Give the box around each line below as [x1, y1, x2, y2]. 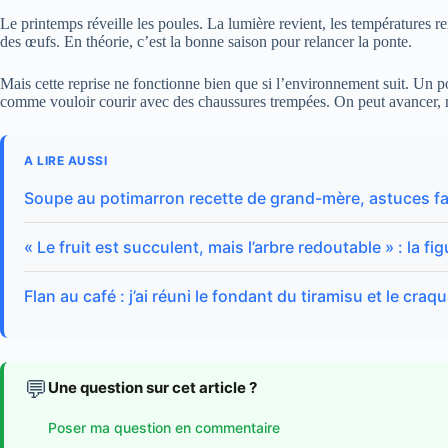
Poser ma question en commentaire [48, 418, 280, 436]
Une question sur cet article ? [48, 378, 257, 398]
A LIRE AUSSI [24, 153, 107, 169]
